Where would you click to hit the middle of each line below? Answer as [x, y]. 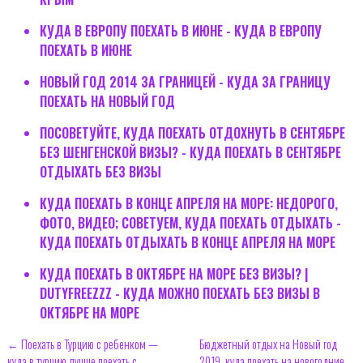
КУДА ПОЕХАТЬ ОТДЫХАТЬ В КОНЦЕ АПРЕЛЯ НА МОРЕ [187, 243]
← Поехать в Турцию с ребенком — [82, 344]
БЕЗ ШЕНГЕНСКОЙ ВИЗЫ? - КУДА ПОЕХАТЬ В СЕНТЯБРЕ [190, 153]
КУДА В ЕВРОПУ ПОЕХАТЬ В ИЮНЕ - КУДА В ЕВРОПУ [180, 31]
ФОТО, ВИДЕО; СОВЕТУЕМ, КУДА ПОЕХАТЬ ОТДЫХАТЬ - [190, 223]
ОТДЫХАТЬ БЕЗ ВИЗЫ [100, 172]
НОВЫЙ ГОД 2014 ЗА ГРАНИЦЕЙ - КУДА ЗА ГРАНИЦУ [185, 82]
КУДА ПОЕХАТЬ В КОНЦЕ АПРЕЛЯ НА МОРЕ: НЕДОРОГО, [188, 204]
